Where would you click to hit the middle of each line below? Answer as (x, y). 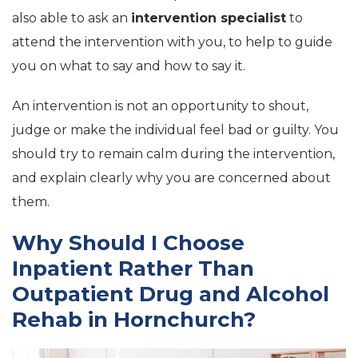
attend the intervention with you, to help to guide (172, 42)
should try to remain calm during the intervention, (173, 153)
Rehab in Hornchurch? (134, 319)
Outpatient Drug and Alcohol (171, 294)
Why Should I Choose (128, 243)
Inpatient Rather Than (133, 268)
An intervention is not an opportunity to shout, (160, 105)
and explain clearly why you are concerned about (171, 177)
